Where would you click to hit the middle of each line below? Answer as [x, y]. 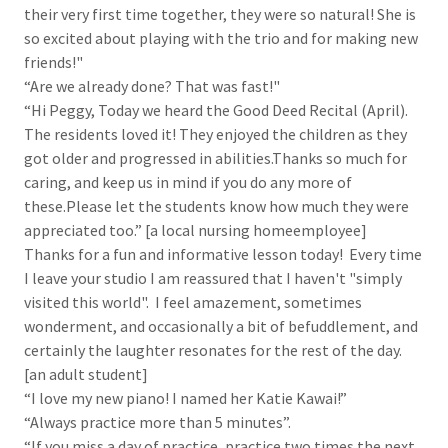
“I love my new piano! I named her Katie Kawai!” [185, 398]
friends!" [53, 62]
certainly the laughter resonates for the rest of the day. [213, 350]
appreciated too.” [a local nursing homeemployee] [195, 230]
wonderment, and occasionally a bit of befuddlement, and [221, 326]
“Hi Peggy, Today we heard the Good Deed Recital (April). [216, 110]
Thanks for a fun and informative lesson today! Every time [223, 254]
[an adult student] [86, 374]
